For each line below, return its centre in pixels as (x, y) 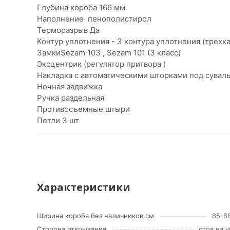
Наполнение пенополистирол (94, 19)
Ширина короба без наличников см (95, 216)
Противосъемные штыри (83, 109)
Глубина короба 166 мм (81, 7)
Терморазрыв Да (68, 30)
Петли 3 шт (58, 120)
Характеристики (84, 187)
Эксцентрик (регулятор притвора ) (101, 64)
